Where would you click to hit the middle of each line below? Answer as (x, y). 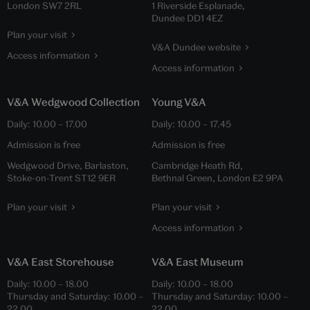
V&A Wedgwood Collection (73, 102)
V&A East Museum (198, 262)
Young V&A (179, 102)
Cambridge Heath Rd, (197, 166)
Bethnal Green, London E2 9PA (217, 178)
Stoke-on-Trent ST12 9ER (61, 178)
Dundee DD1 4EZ (188, 18)
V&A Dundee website (196, 47)
